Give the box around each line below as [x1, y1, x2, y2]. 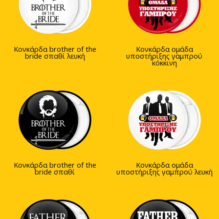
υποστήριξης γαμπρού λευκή [116, 167, 213, 177]
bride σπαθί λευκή [24, 51, 85, 61]
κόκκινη [152, 58, 177, 68]
